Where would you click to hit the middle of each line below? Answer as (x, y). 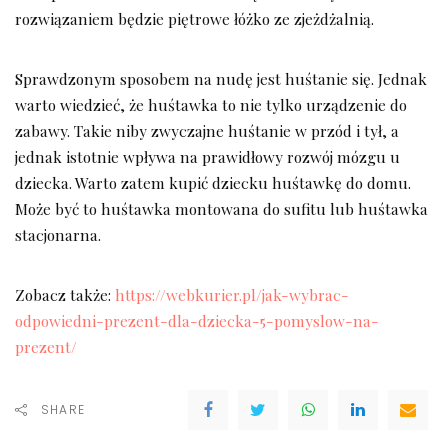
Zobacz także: (65, 295)
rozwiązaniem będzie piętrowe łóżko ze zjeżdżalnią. (194, 19)
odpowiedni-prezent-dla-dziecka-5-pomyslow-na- (197, 321)
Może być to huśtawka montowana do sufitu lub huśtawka (221, 209)
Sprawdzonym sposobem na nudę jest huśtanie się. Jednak (221, 79)
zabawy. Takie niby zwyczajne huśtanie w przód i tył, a (207, 131)
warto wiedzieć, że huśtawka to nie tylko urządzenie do (211, 105)
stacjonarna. (58, 235)
